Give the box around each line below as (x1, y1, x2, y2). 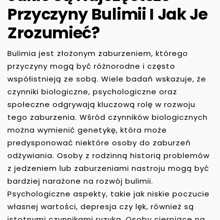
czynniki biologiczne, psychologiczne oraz (7, 86, 177, 97)
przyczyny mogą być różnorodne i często (7, 60, 175, 71)
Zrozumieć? (7, 21, 100, 44)
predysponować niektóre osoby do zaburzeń (7, 137, 191, 148)
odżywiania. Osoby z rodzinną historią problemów (7, 150, 210, 161)
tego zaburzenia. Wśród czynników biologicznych (7, 111, 208, 122)
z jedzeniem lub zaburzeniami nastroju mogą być (7, 163, 209, 173)
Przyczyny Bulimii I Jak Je (7, 2, 208, 25)
